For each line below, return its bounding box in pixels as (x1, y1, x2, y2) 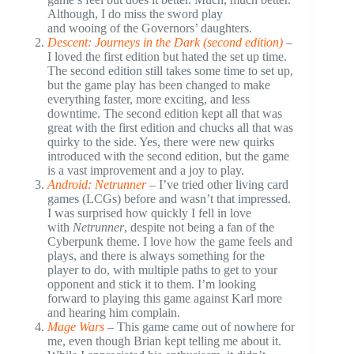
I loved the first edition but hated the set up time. (47, 49, 287, 63)
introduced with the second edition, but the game (47, 149, 289, 163)
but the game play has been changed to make (47, 77, 270, 92)
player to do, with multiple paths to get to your (47, 262, 277, 277)
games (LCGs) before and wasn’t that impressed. (47, 191, 291, 205)
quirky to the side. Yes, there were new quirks (47, 134, 274, 149)
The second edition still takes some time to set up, (47, 63, 293, 77)
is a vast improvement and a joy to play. (47, 163, 244, 177)
